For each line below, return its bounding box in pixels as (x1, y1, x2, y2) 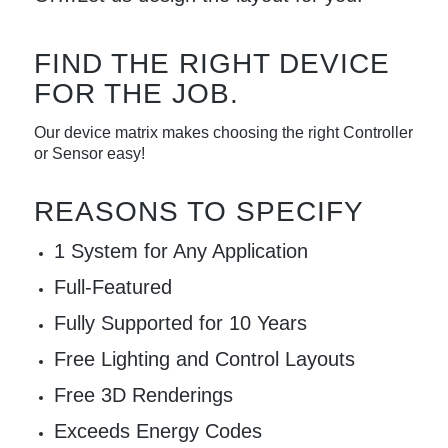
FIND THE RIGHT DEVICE (33, 47, 390, 79)
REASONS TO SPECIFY (33, 196, 364, 227)
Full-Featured (53, 276, 172, 298)
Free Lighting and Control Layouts (53, 348, 355, 370)
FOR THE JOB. (33, 77, 239, 109)
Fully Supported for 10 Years (53, 312, 307, 334)
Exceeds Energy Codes (53, 420, 262, 442)
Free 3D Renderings (53, 384, 233, 406)
